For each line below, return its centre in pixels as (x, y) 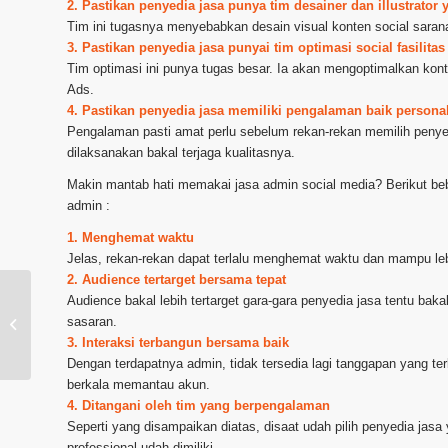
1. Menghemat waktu (130, 238)
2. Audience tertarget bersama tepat (176, 280)
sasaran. (92, 322)
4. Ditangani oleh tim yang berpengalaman (198, 406)
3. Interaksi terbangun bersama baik (178, 343)
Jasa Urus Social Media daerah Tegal (143, 324)
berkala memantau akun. (138, 385)
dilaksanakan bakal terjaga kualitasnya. (181, 153)
